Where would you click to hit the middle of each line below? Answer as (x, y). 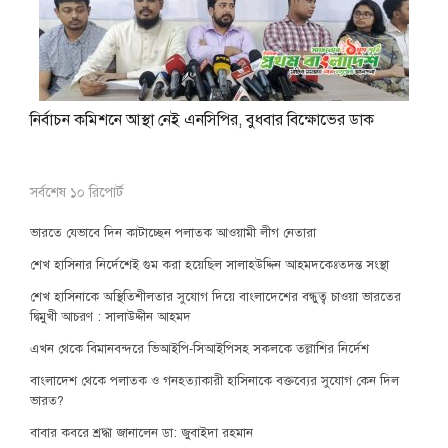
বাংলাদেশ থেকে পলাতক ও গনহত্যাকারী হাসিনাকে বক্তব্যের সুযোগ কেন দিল (214, 381)
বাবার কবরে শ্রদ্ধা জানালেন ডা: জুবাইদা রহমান (141, 433)
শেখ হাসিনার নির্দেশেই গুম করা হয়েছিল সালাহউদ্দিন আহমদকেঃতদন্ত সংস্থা (209, 265)
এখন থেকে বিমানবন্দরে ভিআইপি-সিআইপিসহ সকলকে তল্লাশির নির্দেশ (199, 349)
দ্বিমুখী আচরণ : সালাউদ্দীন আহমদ (110, 317)
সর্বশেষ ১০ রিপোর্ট (76, 192)
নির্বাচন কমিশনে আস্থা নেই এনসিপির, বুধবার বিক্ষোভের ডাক (201, 120)
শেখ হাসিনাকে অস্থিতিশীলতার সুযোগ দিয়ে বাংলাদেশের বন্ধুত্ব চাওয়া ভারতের (215, 297)
